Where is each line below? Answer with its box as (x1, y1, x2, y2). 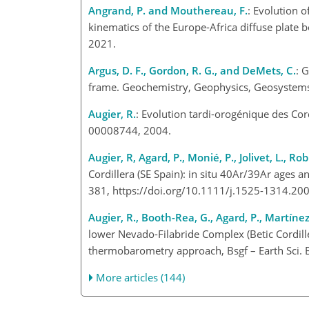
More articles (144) (96, 270, 186, 284)
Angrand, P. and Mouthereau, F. (88, 3, 248, 17)
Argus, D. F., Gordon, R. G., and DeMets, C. (88, 63, 296, 77)
